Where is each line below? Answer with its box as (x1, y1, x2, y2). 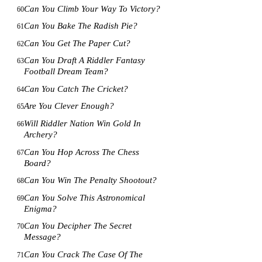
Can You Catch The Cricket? (24, 84, 129, 94)
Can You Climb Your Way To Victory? (24, 4, 161, 13)
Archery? (24, 130, 58, 139)
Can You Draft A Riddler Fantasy (24, 56, 146, 65)
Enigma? (24, 204, 57, 213)
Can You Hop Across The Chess (24, 147, 140, 157)
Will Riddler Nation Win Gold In (24, 119, 142, 128)
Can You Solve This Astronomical (24, 192, 146, 202)
